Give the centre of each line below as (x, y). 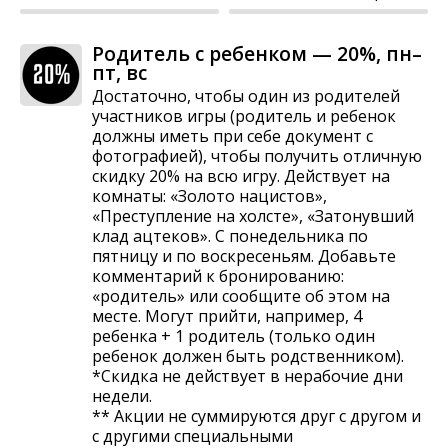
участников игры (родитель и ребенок (244, 115)
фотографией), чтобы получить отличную (257, 155)
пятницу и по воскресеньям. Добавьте (244, 255)
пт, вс (119, 72)
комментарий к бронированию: (218, 275)
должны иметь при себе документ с (232, 135)
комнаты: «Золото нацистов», (209, 195)
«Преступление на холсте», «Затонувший (253, 215)
